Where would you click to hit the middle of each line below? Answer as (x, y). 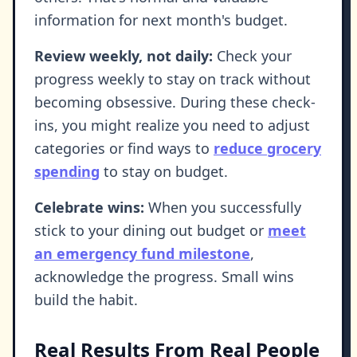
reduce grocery (267, 149)
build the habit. (86, 300)
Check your (252, 56)
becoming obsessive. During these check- (175, 102)
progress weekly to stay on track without (173, 79)
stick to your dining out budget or (151, 231)
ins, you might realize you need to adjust (172, 126)
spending (67, 172)
